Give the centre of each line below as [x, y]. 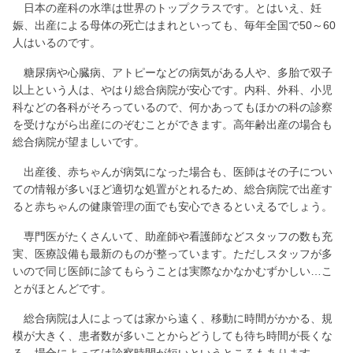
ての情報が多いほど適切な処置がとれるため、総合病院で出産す [173, 189]
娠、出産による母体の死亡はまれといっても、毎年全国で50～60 [174, 25]
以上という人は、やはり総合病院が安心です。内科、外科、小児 [173, 89]
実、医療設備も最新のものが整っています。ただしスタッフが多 [173, 253]
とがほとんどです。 [62, 288]
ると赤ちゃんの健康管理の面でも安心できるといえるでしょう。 [173, 206]
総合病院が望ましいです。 [79, 141]
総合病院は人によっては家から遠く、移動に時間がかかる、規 [173, 318]
